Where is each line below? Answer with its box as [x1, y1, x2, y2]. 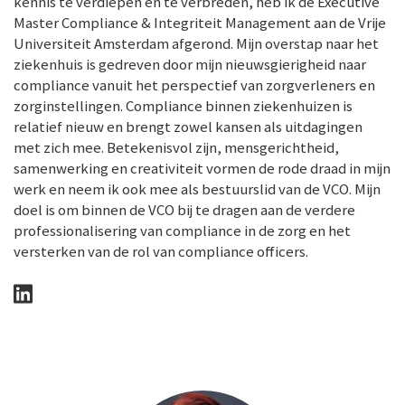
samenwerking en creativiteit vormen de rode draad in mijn [14, 158, 391, 178]
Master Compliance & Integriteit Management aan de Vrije [14, 13, 386, 33]
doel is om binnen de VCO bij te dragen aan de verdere [14, 200, 355, 220]
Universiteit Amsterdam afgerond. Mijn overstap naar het [14, 33, 379, 53]
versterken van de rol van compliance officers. [14, 241, 308, 261]
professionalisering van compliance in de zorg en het [14, 221, 351, 240]
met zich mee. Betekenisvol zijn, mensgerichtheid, [14, 137, 339, 157]
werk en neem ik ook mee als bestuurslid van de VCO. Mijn [14, 179, 381, 199]
